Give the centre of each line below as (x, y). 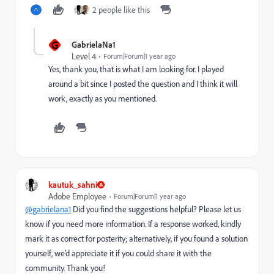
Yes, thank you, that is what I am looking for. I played (136, 69)
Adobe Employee (77, 196)
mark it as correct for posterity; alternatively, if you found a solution (136, 239)
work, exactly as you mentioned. (102, 98)
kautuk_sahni (73, 185)
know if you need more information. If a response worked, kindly (133, 224)
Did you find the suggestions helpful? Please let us (157, 209)
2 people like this (121, 10)
